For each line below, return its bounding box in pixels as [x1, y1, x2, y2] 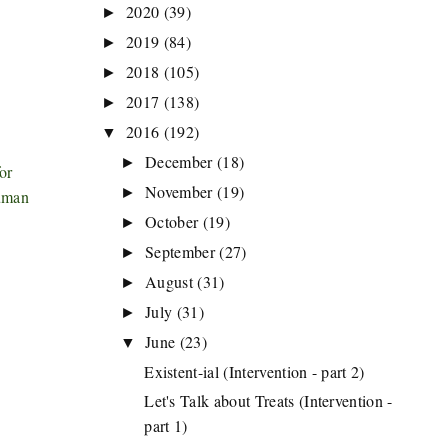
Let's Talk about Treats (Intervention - [144, 390, 393, 411]
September [145, 241, 216, 262]
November [145, 181, 213, 202]
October [145, 211, 199, 232]
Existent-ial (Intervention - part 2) [144, 361, 365, 382]
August [145, 271, 194, 292]
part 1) [144, 415, 188, 436]
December [145, 151, 213, 172]
